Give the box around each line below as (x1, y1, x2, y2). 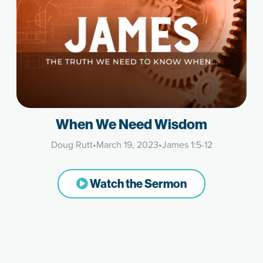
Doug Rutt (50, 138, 93, 151)
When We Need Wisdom (56, 116, 207, 133)
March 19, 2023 (96, 138, 159, 151)
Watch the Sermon (88, 177, 187, 191)
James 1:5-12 (161, 138, 213, 151)
